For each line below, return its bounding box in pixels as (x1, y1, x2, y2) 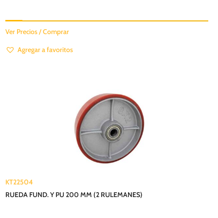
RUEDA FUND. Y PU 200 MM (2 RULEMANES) (5, 190, 143, 199)
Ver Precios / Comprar (5, 27, 70, 36)
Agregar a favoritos (18, 45, 73, 54)
